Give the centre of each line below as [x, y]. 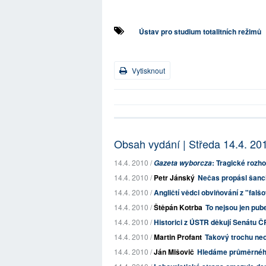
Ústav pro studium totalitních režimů [200, 31]
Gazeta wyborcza [183, 163]
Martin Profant [178, 237]
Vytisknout [148, 70]
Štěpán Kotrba [178, 207]
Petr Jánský [174, 178]
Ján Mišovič [174, 252]
